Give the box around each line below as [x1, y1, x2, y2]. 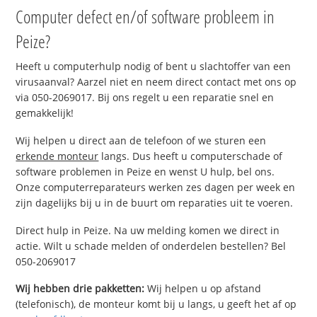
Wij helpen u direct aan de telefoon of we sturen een [16, 133, 267, 147]
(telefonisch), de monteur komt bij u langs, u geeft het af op [16, 297, 297, 311]
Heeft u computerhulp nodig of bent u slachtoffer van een [16, 59, 292, 73]
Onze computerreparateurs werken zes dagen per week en [16, 180, 296, 194]
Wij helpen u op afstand [144, 282, 262, 296]
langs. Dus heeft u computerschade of [98, 149, 283, 163]
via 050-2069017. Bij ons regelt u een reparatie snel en [16, 90, 275, 104]
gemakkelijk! [16, 105, 74, 120]
